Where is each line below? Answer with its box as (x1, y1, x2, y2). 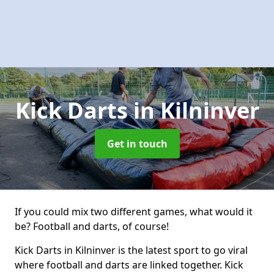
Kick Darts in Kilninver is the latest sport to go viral (15, 243, 248, 257)
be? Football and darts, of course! (15, 220, 169, 233)
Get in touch (106, 137, 168, 150)
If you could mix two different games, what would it (15, 205, 253, 218)
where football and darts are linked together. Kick (15, 258, 243, 272)
